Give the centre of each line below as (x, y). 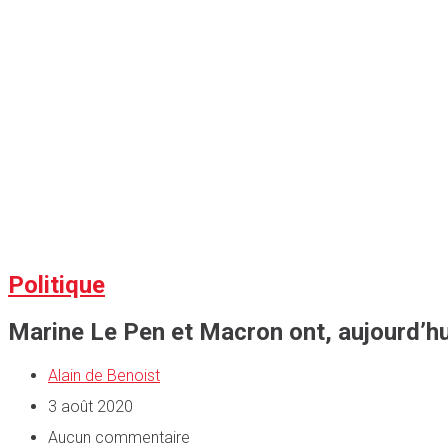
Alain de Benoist (104, 376)
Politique (56, 284)
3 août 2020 (90, 407)
